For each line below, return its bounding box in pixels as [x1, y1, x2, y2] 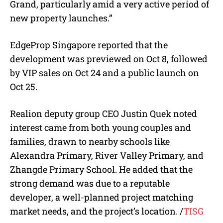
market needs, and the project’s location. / [10, 205, 183, 217]
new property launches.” [10, 11, 112, 24]
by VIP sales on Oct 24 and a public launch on [10, 66, 199, 79]
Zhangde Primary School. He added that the [10, 163, 193, 175]
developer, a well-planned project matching [10, 191, 193, 203]
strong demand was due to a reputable [10, 177, 170, 189]
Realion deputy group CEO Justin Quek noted [10, 107, 197, 119]
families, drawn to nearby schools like [10, 135, 170, 147]
